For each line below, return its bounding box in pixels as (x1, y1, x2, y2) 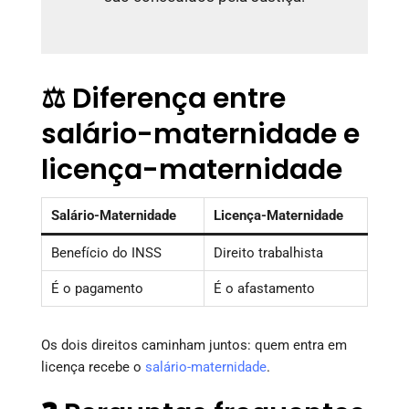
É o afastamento (214, 279, 315, 297)
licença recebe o (41, 358, 145, 375)
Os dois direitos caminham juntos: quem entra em (41, 336, 347, 353)
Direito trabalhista (214, 244, 323, 261)
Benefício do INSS (51, 244, 162, 261)
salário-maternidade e (41, 114, 360, 153)
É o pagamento (51, 279, 143, 297)
